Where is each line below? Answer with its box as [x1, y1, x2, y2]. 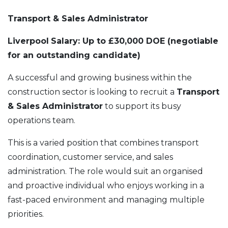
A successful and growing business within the [8, 72, 192, 82]
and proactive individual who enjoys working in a [8, 180, 204, 190]
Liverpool [8, 36, 49, 46]
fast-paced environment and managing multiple [8, 194, 205, 205]
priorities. [8, 209, 44, 219]
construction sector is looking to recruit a [8, 87, 177, 97]
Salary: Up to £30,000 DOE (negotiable [51, 36, 218, 46]
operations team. [8, 115, 75, 125]
